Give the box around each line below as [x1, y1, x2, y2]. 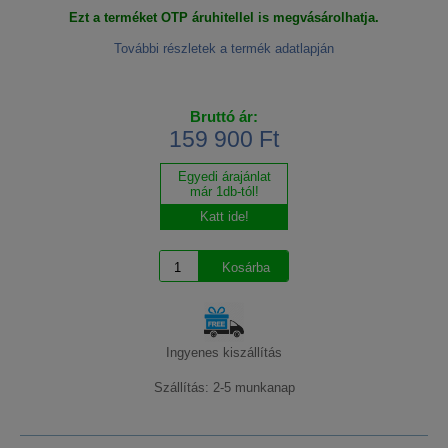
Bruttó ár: [190, 108, 258, 126]
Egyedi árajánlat [177, 169, 271, 185]
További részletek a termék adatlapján [114, 41, 334, 57]
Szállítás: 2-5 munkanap [153, 380, 295, 396]
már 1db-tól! [189, 184, 259, 200]
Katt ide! [199, 209, 249, 225]
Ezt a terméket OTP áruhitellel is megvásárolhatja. [69, 10, 379, 26]
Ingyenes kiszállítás [166, 345, 282, 361]
